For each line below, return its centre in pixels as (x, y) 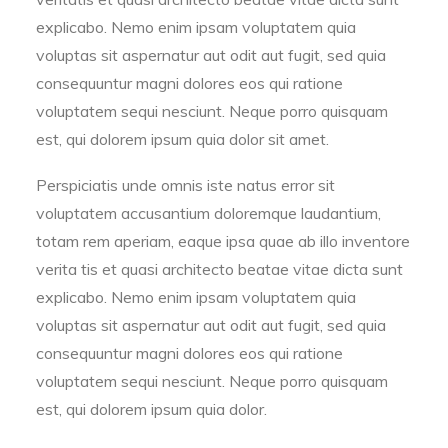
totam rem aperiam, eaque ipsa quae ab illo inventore (223, 241)
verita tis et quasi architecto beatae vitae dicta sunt (219, 269)
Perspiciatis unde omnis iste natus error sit (185, 185)
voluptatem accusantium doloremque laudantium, (208, 213)
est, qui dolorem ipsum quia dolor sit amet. (182, 139)
